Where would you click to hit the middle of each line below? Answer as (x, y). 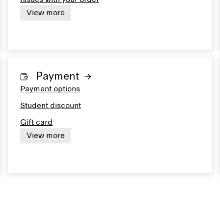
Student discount (51, 106)
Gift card (36, 122)
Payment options (50, 89)
